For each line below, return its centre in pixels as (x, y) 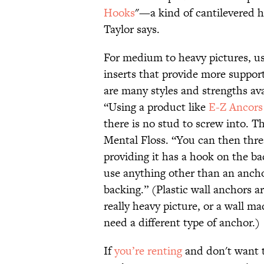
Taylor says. (132, 29)
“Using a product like (156, 107)
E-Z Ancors (236, 107)
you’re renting (148, 251)
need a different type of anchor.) (182, 223)
